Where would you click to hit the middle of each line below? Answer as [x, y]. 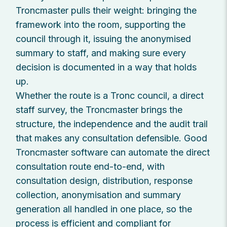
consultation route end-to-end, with [90, 166]
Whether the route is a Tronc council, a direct [110, 95]
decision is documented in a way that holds [106, 67]
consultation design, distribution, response [104, 180]
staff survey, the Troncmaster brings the [99, 109]
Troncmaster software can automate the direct [113, 152]
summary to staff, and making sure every [101, 53]
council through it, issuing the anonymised [104, 39]
